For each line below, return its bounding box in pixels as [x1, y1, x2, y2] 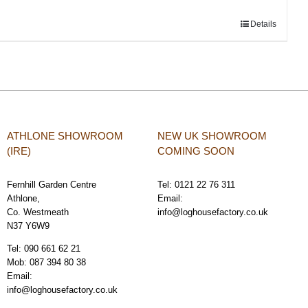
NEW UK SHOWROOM [157, 129, 267, 142]
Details [250, 19, 276, 29]
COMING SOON [157, 144, 234, 157]
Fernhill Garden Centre [7, 179, 96, 190]
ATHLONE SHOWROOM [7, 129, 123, 142]
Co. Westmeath [7, 206, 69, 217]
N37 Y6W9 [7, 220, 49, 231]
